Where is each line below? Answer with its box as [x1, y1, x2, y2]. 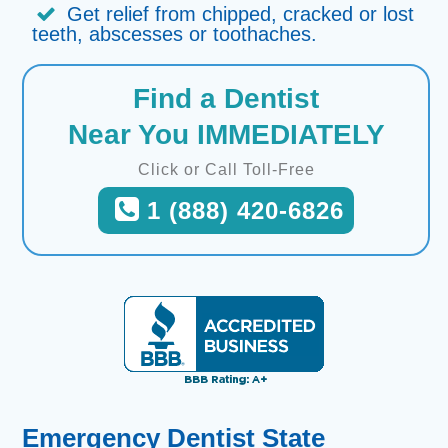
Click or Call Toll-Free [137, 161, 315, 178]
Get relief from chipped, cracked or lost [67, 3, 415, 25]
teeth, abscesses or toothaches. [32, 23, 318, 45]
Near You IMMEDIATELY [67, 119, 385, 150]
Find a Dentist [133, 83, 319, 114]
